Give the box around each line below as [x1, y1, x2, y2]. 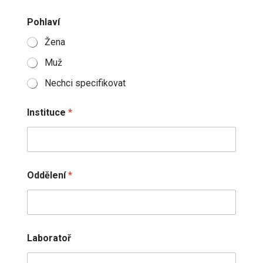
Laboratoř [26, 232, 71, 244]
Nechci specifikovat [44, 77, 126, 89]
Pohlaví [26, 16, 60, 28]
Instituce [26, 107, 68, 118]
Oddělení [26, 170, 68, 181]
